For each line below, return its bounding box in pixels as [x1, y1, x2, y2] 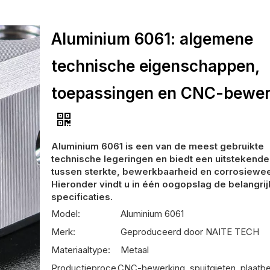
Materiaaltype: [51, 243, 111, 256]
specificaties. [51, 190, 113, 202]
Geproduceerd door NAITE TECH [121, 225, 260, 237]
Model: [51, 207, 81, 219]
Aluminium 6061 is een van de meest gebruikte [51, 140, 265, 152]
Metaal [121, 243, 149, 256]
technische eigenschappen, [51, 56, 260, 75]
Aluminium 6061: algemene [51, 29, 254, 48]
